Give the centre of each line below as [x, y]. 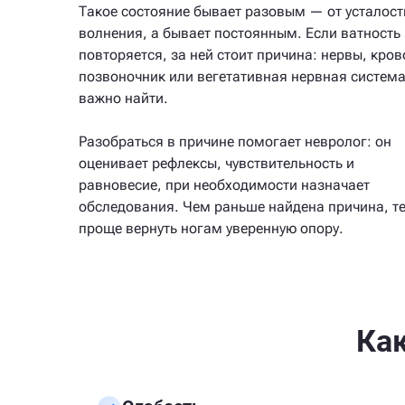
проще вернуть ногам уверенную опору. [211, 228]
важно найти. [123, 98]
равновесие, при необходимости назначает [224, 185]
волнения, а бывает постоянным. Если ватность [240, 33]
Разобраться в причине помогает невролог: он [235, 141]
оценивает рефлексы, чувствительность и [217, 163]
